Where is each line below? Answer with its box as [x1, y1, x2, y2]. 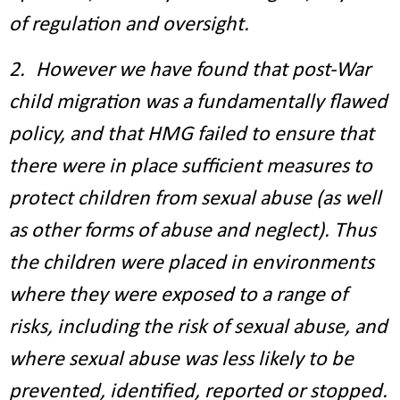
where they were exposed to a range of [9, 285, 347, 306]
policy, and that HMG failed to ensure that [9, 124, 374, 146]
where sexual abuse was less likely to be [9, 349, 354, 371]
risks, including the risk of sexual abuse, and [9, 317, 387, 338]
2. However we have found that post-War [9, 60, 371, 81]
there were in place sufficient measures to [9, 156, 372, 178]
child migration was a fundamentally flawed [9, 92, 387, 113]
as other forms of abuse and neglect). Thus [9, 221, 376, 242]
